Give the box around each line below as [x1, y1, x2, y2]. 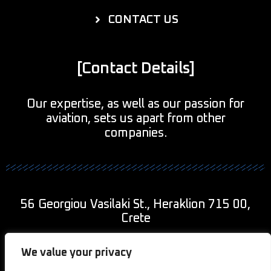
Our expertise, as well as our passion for [27, 98, 244, 111]
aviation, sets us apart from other [45, 113, 226, 125]
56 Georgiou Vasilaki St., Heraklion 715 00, [21, 198, 250, 211]
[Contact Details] [76, 60, 195, 77]
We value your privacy [21, 247, 132, 258]
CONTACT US [108, 14, 179, 26]
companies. [104, 127, 167, 140]
